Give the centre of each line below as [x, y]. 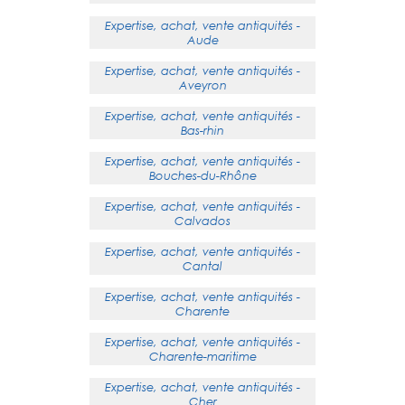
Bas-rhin [202, 130]
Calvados [202, 221]
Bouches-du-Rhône [202, 175]
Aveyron [202, 85]
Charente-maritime [202, 356]
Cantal [202, 266]
